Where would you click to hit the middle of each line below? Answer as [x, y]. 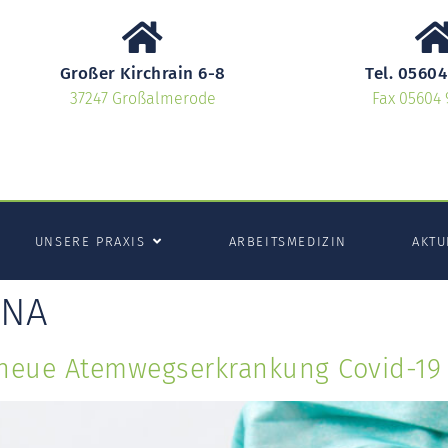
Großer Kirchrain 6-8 [142, 73]
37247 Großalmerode [142, 98]
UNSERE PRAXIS [90, 241]
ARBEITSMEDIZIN [287, 241]
